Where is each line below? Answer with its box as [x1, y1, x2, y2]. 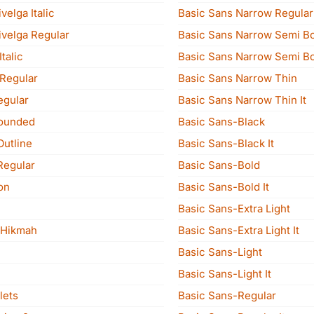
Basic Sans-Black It [178, 137, 274, 150]
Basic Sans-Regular [178, 289, 276, 302]
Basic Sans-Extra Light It [178, 224, 299, 237]
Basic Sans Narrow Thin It [178, 93, 306, 107]
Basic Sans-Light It [178, 267, 271, 280]
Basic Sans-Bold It [178, 180, 269, 193]
